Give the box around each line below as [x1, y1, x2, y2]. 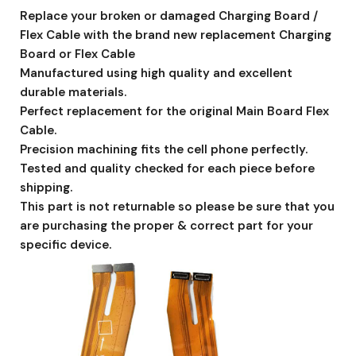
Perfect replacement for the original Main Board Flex [20, 103, 329, 119]
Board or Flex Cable [20, 45, 135, 62]
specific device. [20, 236, 111, 253]
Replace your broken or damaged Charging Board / [20, 7, 318, 24]
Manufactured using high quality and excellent [20, 64, 292, 81]
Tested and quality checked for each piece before [20, 160, 315, 176]
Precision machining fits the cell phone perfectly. [20, 141, 308, 157]
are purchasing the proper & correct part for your [20, 217, 313, 234]
